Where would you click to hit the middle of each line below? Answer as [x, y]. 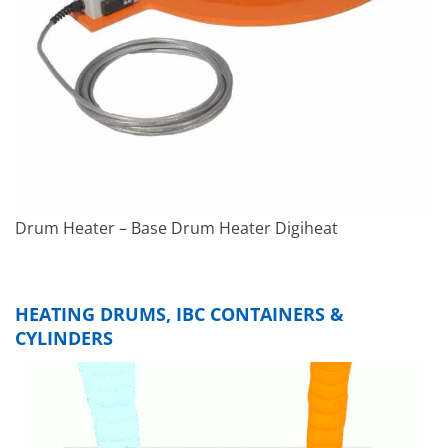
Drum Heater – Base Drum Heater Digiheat [176, 227]
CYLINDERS [64, 338]
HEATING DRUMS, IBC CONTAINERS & [179, 314]
